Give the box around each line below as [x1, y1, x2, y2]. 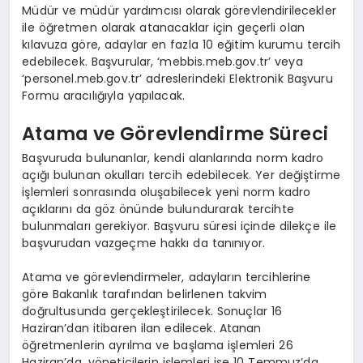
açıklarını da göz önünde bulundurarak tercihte [22, 200, 294, 217]
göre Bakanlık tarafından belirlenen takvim [22, 285, 267, 302]
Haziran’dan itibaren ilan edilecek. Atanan [22, 319, 262, 336]
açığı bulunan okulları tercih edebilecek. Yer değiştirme [22, 166, 341, 183]
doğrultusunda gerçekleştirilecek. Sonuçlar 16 [22, 302, 283, 319]
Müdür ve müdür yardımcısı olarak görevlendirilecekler [22, 2, 336, 19]
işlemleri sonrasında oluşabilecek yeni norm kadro [22, 183, 311, 200]
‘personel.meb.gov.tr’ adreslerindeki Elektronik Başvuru [22, 70, 333, 87]
